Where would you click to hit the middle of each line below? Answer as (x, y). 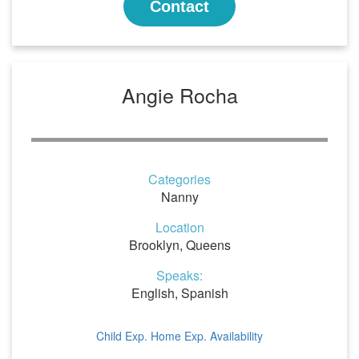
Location (179, 227)
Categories (179, 179)
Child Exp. (122, 336)
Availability (236, 336)
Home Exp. (179, 336)
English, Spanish (179, 293)
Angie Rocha (179, 95)
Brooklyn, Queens (179, 245)
